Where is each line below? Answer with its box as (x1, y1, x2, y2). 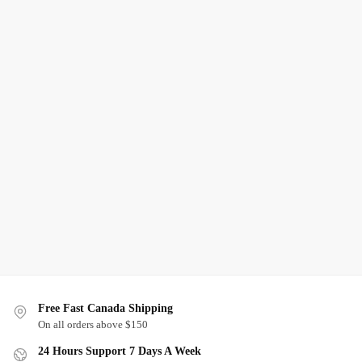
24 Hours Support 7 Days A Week (38, 344, 201, 357)
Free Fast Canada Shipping (38, 301, 173, 314)
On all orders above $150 (38, 318, 148, 330)
